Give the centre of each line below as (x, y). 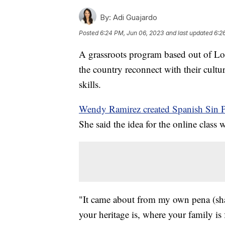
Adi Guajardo (134, 17)
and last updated (189, 33)
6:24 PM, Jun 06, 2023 (132, 33)
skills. (90, 84)
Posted (89, 33)
